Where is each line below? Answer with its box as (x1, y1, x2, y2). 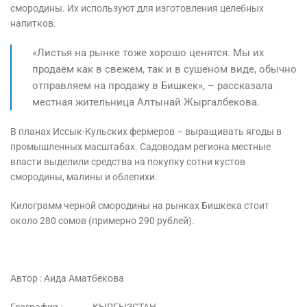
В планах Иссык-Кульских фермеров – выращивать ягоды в (10, 125, 282, 137)
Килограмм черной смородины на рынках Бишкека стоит (10, 199, 269, 211)
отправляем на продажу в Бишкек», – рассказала (32, 79, 273, 92)
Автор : (10, 272, 44, 284)
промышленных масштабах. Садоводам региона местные (10, 140, 271, 152)
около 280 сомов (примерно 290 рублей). (10, 214, 195, 226)
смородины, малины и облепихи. (10, 171, 158, 182)
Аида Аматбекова (44, 272, 124, 284)
